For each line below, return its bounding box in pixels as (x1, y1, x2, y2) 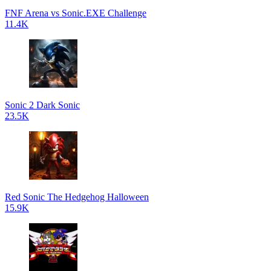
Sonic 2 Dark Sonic (5, 100, 80, 110)
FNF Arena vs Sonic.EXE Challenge (5, 8, 146, 18)
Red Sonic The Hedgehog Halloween (5, 192, 149, 202)
